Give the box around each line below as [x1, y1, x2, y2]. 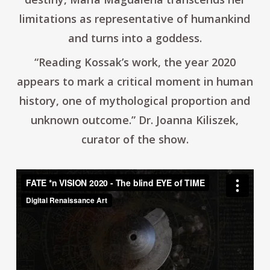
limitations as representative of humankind [19, 11, 251, 26]
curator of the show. [81, 132, 189, 146]
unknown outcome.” [31, 113, 139, 127]
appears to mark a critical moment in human [16, 74, 253, 89]
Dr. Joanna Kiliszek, [139, 113, 239, 127]
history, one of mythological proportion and [19, 93, 251, 108]
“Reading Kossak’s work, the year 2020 [34, 55, 236, 69]
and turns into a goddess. [67, 31, 202, 45]
